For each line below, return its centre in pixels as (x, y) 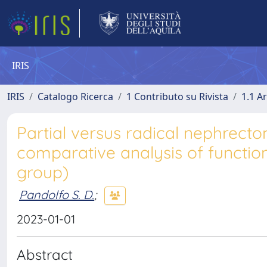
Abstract (45, 254)
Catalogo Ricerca (75, 97)
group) (43, 172)
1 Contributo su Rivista (177, 97)
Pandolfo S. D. (57, 194)
